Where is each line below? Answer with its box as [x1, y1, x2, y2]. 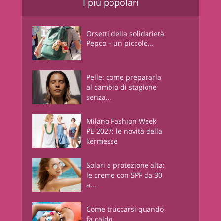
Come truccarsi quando [86, 204, 164, 214]
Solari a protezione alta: [86, 160, 165, 170]
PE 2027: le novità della [86, 126, 162, 136]
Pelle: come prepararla [86, 73, 161, 82]
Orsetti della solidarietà [86, 29, 164, 38]
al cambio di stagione [86, 82, 157, 92]
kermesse [86, 136, 118, 146]
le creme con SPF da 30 [86, 170, 162, 180]
